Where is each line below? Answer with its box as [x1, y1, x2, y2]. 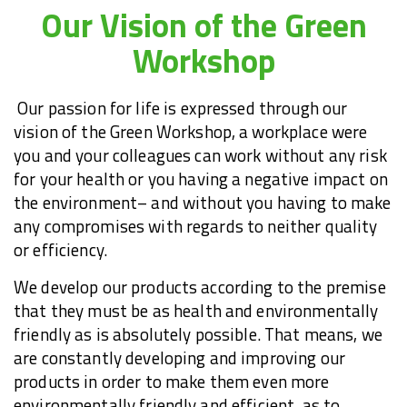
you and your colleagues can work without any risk [14, 143, 387, 169]
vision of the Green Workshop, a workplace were [14, 119, 368, 145]
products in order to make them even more [14, 369, 330, 395]
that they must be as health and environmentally [14, 298, 379, 324]
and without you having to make [147, 190, 392, 216]
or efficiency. [14, 237, 107, 263]
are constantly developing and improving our [14, 345, 346, 372]
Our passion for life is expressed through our [14, 95, 348, 122]
